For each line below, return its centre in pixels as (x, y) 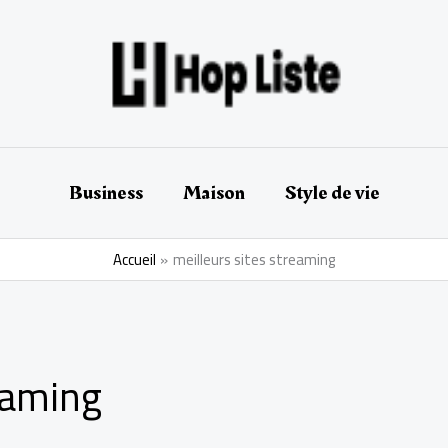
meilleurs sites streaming (254, 259)
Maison (213, 192)
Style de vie (332, 192)
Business (105, 192)
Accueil (134, 259)
